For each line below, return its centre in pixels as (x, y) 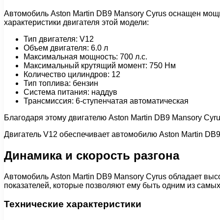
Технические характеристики (73, 204)
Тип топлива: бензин (61, 83)
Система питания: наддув (70, 92)
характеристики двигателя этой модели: (76, 22)
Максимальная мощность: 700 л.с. (85, 56)
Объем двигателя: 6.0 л (66, 48)
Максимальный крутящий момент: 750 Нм (100, 65)
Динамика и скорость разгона (92, 155)
